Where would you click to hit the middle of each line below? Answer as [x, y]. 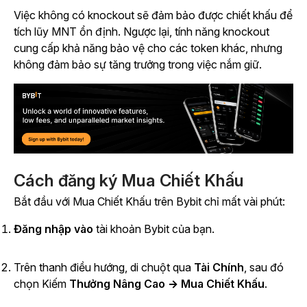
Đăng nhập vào [53, 229]
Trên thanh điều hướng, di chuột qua [104, 268]
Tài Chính [219, 268]
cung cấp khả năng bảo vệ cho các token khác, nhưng [148, 48]
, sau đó [264, 268]
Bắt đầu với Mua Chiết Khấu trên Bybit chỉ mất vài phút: [149, 202]
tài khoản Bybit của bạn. [154, 229]
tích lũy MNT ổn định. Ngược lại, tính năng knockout [142, 32]
